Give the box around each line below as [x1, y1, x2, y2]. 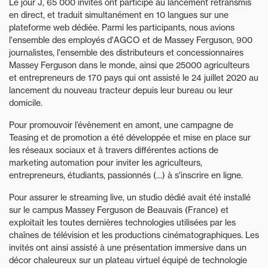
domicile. [9, 98, 42, 108]
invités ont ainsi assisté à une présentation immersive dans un [9, 242, 246, 253]
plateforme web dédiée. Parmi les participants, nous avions [9, 22, 234, 33]
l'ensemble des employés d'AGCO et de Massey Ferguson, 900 [9, 35, 252, 45]
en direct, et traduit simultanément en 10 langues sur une [9, 10, 229, 20]
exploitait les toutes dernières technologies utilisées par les [9, 217, 236, 228]
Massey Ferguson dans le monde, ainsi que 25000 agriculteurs [9, 60, 249, 71]
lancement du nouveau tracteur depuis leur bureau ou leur [9, 85, 233, 96]
